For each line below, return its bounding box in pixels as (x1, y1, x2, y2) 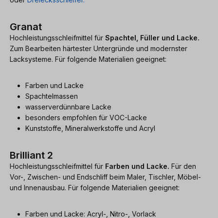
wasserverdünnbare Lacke (25, 102, 111, 111)
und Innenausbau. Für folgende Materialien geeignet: (10, 183, 180, 192)
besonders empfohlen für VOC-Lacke (25, 113, 147, 122)
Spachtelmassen (25, 91, 78, 100)
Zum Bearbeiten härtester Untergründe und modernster (10, 44, 187, 53)
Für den (169, 162, 196, 170)
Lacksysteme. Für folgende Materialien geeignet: (10, 54, 166, 63)
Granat (10, 20, 42, 33)
